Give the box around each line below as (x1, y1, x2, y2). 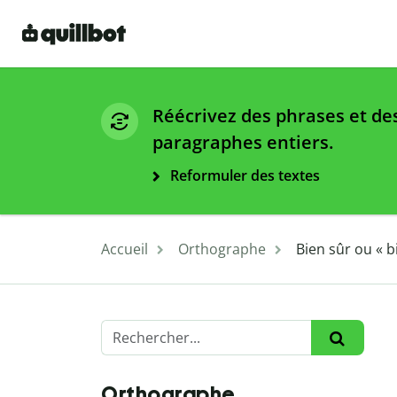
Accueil (101, 239, 148, 260)
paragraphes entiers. (152, 130, 333, 155)
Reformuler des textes (170, 166, 320, 186)
